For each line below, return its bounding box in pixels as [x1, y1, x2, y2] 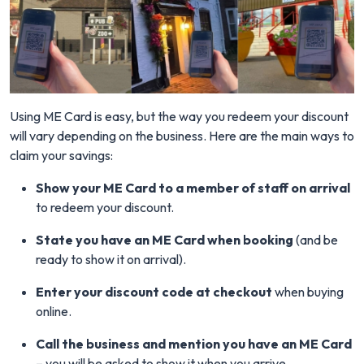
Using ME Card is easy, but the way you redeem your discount [10, 108, 349, 125]
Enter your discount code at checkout [36, 284, 272, 301]
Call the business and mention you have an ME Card [36, 336, 352, 353]
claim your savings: [10, 147, 113, 164]
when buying [272, 284, 344, 301]
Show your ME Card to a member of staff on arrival [36, 180, 350, 197]
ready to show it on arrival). [36, 251, 186, 268]
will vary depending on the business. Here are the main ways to [10, 128, 354, 145]
